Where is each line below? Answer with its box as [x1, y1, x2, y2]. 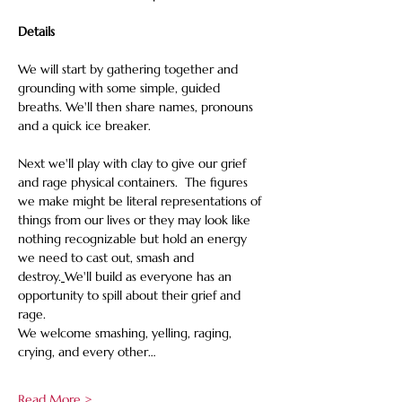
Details [18, 23, 55, 39]
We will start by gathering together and [18, 61, 241, 77]
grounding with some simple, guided [18, 80, 223, 96]
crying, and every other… [18, 344, 156, 360]
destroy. [18, 268, 61, 284]
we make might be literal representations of [18, 193, 265, 209]
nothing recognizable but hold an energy [18, 231, 250, 247]
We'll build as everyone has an [65, 268, 235, 284]
